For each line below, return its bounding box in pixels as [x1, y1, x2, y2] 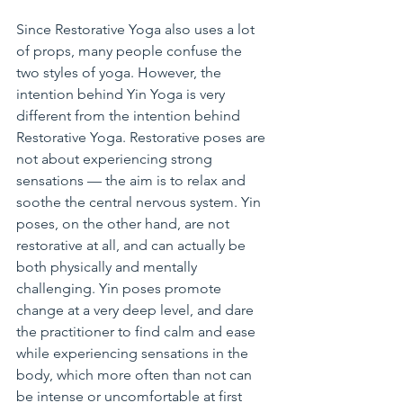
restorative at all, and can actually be [16, 237, 249, 255]
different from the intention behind [16, 107, 244, 125]
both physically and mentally [16, 258, 201, 276]
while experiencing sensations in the [16, 345, 252, 363]
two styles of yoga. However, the [16, 64, 225, 82]
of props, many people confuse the [16, 42, 246, 60]
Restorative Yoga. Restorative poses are [16, 129, 269, 147]
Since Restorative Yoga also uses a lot [16, 21, 258, 39]
